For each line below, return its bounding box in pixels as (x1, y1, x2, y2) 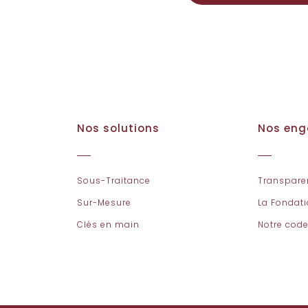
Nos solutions (77, 121, 160, 135)
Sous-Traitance (77, 175, 151, 186)
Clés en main (77, 219, 140, 230)
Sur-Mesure (77, 197, 132, 208)
